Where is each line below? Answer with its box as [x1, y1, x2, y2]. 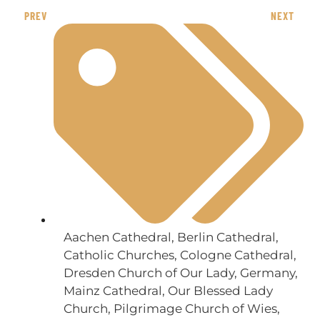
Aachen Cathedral [63, 230, 171, 245]
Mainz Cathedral [63, 284, 162, 299]
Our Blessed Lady [167, 284, 273, 299]
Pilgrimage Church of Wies [113, 301, 277, 316]
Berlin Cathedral [176, 230, 276, 245]
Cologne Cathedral [179, 248, 294, 263]
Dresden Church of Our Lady [63, 266, 234, 281]
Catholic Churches [63, 248, 174, 263]
